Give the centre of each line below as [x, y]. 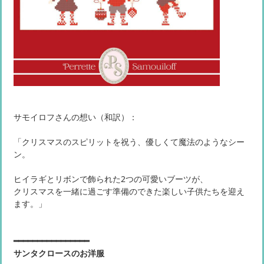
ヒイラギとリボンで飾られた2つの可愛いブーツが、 [111, 179]
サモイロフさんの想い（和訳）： [75, 117]
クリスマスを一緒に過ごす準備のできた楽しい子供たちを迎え [129, 192]
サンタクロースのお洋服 [59, 253]
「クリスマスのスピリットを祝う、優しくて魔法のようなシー [129, 142]
